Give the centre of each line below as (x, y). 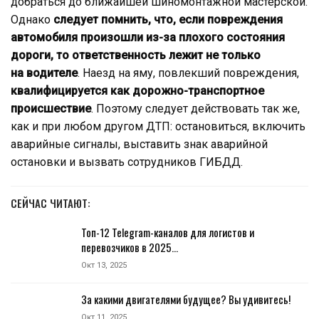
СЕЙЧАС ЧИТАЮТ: (51, 203)
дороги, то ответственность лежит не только (136, 55)
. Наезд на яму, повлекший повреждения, (188, 73)
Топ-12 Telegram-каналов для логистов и (168, 232)
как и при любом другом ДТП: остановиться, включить (158, 126)
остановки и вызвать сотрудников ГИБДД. (127, 162)
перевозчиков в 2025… (130, 247)
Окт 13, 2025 (104, 265)
